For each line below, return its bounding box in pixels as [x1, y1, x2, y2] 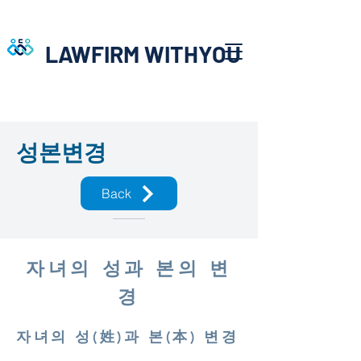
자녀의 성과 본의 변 [26, 257, 232, 280]
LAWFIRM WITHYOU [45, 40, 241, 68]
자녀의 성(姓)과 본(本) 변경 [16, 327, 239, 346]
